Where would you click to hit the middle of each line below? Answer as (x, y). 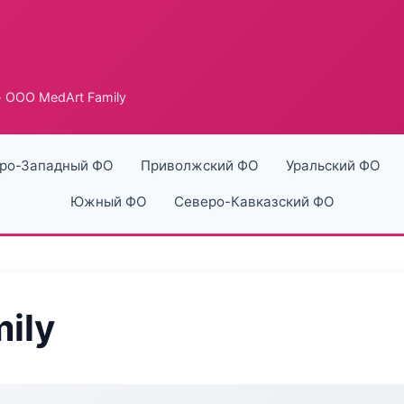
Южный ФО (108, 202)
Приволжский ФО (199, 165)
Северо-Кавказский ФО (254, 202)
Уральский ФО (333, 165)
